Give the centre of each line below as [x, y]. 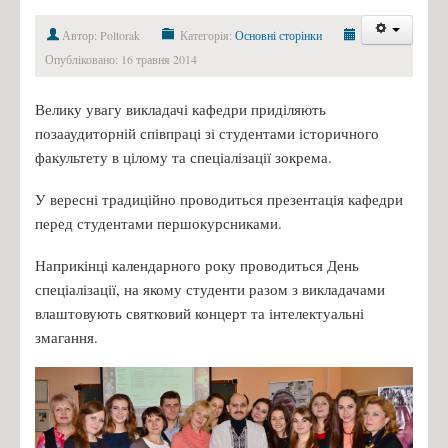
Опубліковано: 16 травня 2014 [121, 58]
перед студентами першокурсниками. [158, 222]
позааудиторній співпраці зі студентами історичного [207, 132]
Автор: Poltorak [101, 34]
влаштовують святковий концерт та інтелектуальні [199, 312]
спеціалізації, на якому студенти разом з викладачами [210, 288]
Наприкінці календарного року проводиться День [197, 264]
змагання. [66, 336]
